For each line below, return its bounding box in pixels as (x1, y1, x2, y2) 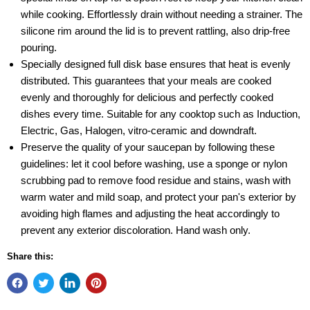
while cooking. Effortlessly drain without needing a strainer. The (21, 8, 302, 20)
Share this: (7, 251, 53, 262)
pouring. (21, 42, 57, 53)
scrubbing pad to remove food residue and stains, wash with (21, 174, 291, 186)
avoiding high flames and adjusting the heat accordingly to (21, 208, 280, 219)
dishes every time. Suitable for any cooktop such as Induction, (21, 108, 300, 120)
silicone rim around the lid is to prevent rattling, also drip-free (21, 25, 290, 37)
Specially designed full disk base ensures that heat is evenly (21, 58, 291, 70)
